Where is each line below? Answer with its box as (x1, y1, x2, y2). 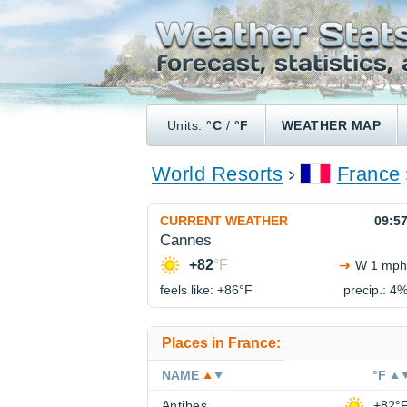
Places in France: (162, 335, 281, 352)
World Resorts (152, 163, 283, 186)
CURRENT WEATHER (160, 213, 288, 229)
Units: (167, 118, 207, 133)
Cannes (160, 232, 212, 250)
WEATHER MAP (281, 118, 382, 133)
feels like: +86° (160, 283, 244, 298)
